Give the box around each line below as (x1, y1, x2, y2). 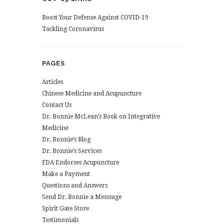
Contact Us (42, 101, 71, 109)
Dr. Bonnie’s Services (42, 147, 101, 155)
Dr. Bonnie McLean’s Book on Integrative (42, 113, 160, 120)
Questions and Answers (42, 182, 107, 189)
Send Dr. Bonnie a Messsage (42, 193, 121, 201)
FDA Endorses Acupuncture (42, 159, 119, 166)
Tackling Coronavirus (42, 25, 104, 33)
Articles (42, 78, 63, 86)
